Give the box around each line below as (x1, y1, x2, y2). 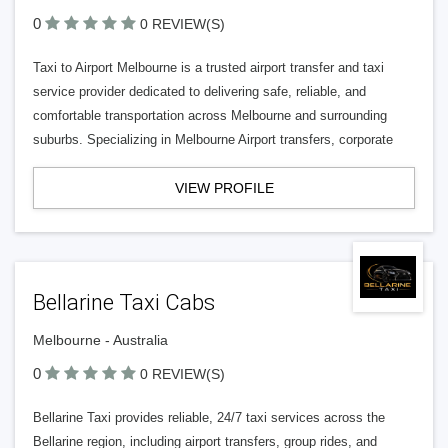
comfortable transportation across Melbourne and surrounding (33, 108, 387, 123)
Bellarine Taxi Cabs (33, 290, 215, 315)
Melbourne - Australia (33, 332, 168, 348)
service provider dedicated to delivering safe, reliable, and (33, 84, 366, 99)
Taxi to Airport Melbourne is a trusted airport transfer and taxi (33, 60, 384, 75)
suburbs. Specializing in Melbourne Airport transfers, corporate (33, 132, 393, 147)
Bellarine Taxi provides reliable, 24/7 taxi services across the (33, 410, 385, 425)
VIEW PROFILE (174, 180, 274, 196)
